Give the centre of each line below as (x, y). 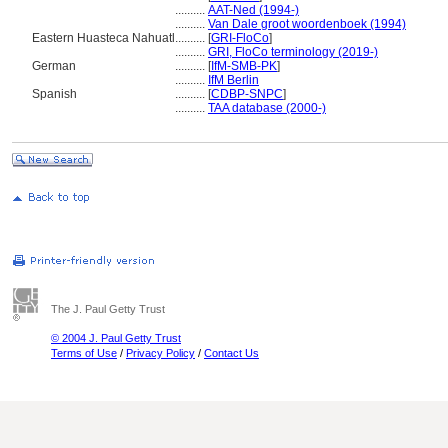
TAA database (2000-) (267, 108)
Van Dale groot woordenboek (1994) (307, 24)
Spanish (54, 94)
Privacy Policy (160, 353)
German (54, 66)
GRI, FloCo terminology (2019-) (293, 52)
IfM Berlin (233, 80)
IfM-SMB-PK (244, 66)
